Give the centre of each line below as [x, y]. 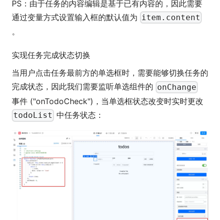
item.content [171, 18]
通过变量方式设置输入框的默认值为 [76, 17]
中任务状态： [79, 115]
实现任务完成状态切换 [51, 55]
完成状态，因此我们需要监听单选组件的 [84, 87]
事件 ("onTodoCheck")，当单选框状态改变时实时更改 [108, 101]
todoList [33, 115]
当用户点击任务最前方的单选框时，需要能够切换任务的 [110, 73]
